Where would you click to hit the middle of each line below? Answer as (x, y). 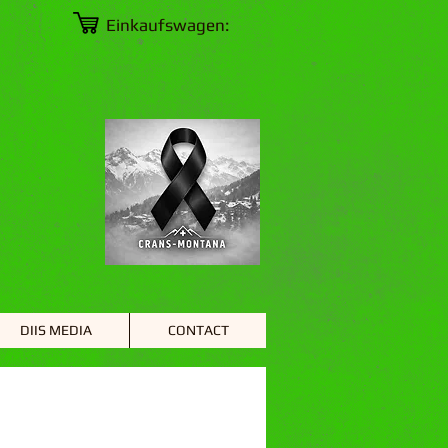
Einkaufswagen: (167, 24)
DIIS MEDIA (55, 330)
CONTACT (198, 330)
